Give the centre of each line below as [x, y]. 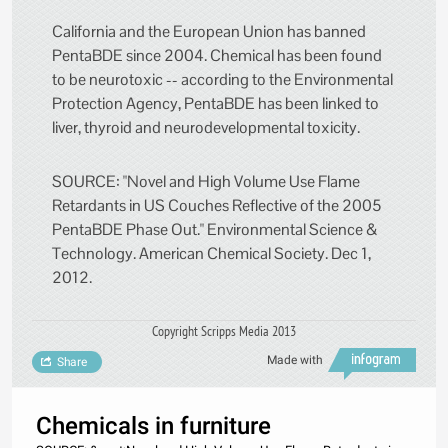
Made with [295, 360]
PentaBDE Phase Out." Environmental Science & [214, 230]
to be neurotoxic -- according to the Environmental [222, 80]
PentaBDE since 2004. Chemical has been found [217, 56]
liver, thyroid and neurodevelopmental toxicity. [206, 128]
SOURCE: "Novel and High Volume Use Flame [206, 182]
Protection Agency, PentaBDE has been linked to [215, 104]
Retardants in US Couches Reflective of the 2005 [216, 206]
